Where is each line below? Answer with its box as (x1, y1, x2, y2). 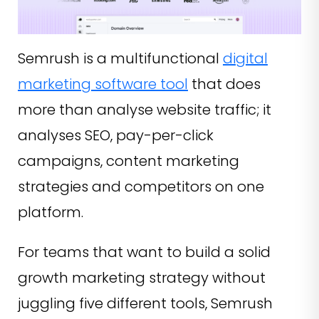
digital (223, 48, 268, 69)
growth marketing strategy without (18, 268, 266, 288)
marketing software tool (18, 74, 188, 95)
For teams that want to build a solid (18, 242, 271, 263)
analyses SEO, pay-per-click (18, 125, 214, 146)
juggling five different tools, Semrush (18, 293, 273, 314)
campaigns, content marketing (18, 151, 239, 172)
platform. (18, 202, 83, 223)
